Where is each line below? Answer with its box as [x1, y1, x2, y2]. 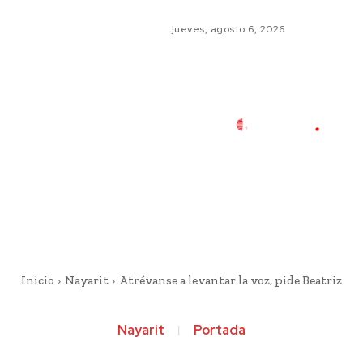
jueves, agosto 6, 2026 [171, 23, 285, 36]
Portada [193, 322, 246, 339]
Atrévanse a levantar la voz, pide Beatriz [118, 273, 342, 288]
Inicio [20, 273, 54, 288]
